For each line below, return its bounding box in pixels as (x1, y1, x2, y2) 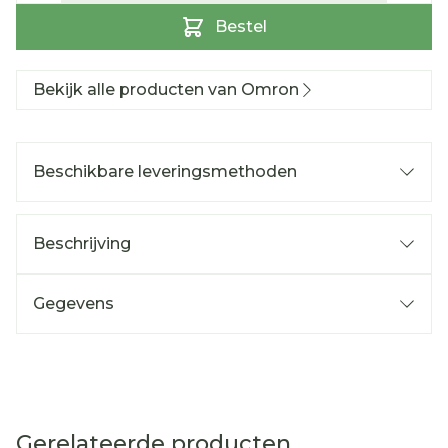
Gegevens (33, 294, 114, 313)
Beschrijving (33, 234, 131, 253)
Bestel (215, 17, 267, 36)
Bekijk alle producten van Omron (33, 80, 299, 99)
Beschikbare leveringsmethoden (33, 162, 297, 181)
